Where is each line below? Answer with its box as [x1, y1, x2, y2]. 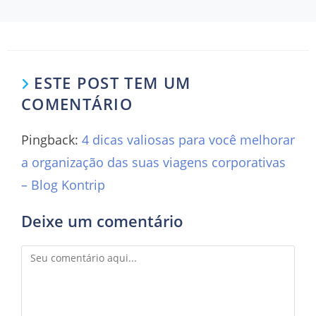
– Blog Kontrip [21, 176, 105, 193]
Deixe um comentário [21, 209, 183, 231]
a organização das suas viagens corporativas [21, 153, 286, 171]
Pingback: [21, 130, 82, 148]
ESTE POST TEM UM [34, 71, 191, 93]
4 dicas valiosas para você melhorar [82, 130, 295, 148]
